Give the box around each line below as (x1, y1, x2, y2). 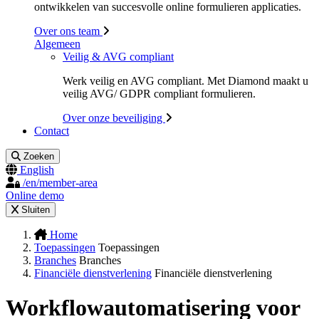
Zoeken (23, 151, 55, 162)
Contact (34, 125, 69, 137)
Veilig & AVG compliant (63, 51, 174, 63)
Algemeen (34, 38, 80, 50)
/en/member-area (23, 177, 98, 189)
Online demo (6, 189, 64, 202)
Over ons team (34, 25, 103, 37)
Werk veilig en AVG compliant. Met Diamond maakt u (63, 75, 308, 87)
